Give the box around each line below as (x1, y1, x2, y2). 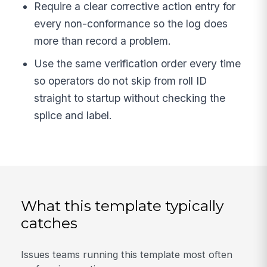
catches (21, 213, 78, 232)
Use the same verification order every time (34, 57, 241, 70)
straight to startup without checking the (34, 91, 226, 104)
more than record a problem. (34, 34, 172, 47)
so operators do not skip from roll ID (34, 74, 207, 87)
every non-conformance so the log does (34, 17, 228, 30)
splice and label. (34, 108, 113, 122)
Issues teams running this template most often (21, 249, 233, 261)
